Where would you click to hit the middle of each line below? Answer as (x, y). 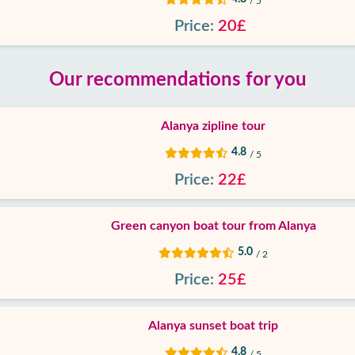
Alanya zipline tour (213, 126)
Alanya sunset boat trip (213, 325)
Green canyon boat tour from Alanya (213, 225)
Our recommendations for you (177, 80)
